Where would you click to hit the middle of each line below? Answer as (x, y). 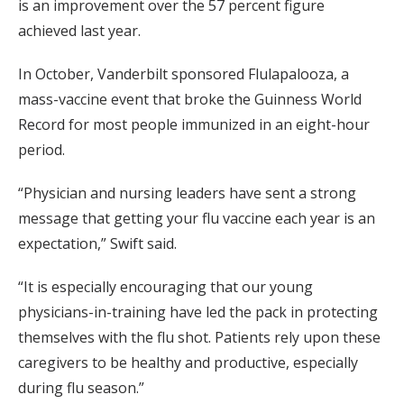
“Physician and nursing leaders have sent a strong (187, 193)
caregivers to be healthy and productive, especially (188, 363)
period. (41, 150)
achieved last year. (79, 31)
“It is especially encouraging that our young (165, 287)
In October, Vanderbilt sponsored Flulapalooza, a (184, 74)
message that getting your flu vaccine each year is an (197, 219)
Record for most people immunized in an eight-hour (194, 125)
